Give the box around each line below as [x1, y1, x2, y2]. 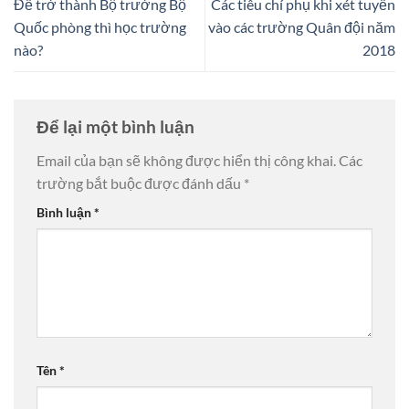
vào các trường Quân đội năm [208, 17, 395, 36]
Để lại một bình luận [37, 115, 198, 137]
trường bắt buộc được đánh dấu [37, 174, 244, 193]
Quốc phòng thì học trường [14, 17, 186, 36]
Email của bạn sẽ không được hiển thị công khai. [37, 152, 336, 170]
